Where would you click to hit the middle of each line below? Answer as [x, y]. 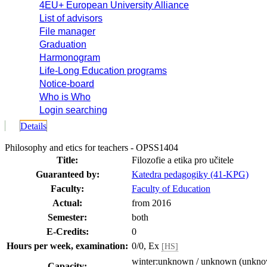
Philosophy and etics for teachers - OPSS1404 [91, 148]
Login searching [73, 110]
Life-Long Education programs [103, 71]
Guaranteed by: [67, 174]
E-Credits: [67, 232]
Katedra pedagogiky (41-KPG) [190, 174]
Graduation [63, 44]
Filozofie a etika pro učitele [183, 160]
